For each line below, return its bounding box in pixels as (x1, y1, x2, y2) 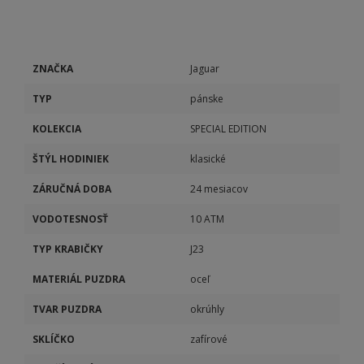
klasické (190, 152, 226, 166)
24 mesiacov (190, 182, 248, 196)
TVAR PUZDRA (32, 302, 102, 316)
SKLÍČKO (32, 332, 75, 346)
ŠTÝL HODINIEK (32, 152, 109, 166)
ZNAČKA (32, 62, 73, 76)
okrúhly (190, 302, 224, 316)
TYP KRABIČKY (32, 242, 103, 256)
